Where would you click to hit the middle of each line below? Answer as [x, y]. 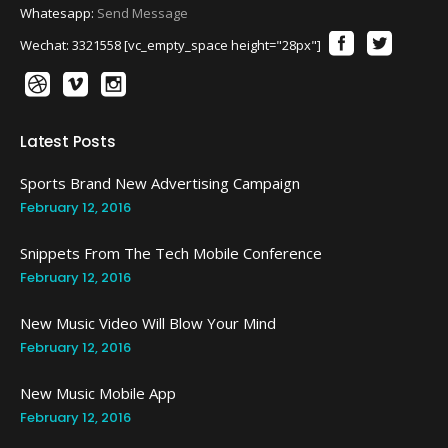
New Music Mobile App [98, 393]
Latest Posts [68, 142]
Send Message [142, 13]
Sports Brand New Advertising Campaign [160, 183]
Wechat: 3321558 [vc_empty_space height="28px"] [172, 45]
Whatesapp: [58, 13]
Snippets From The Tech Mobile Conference [171, 253]
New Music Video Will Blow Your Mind [148, 323]
